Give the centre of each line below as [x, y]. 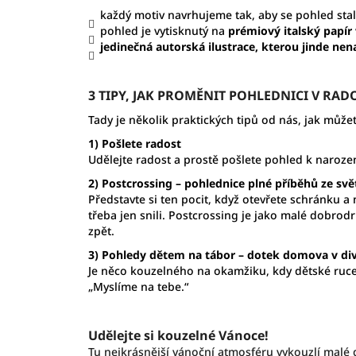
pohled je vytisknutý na [164, 30]
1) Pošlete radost [134, 143]
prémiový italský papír [290, 30]
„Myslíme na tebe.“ [138, 286]
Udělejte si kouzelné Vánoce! [178, 335]
